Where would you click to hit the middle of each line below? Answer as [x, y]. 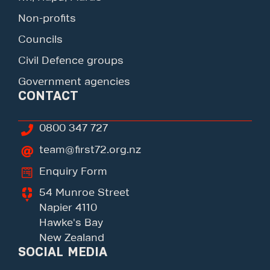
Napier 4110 [68, 208]
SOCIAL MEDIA [63, 252]
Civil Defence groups [71, 61]
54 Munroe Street [84, 193]
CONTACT [48, 96]
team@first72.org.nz [90, 150]
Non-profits [47, 19]
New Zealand [72, 238]
